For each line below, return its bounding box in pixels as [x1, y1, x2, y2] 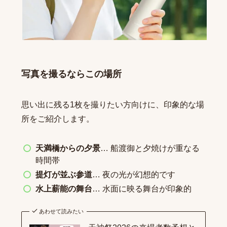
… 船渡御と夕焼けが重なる [100, 144, 200, 153]
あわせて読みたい [39, 208, 84, 215]
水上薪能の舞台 [35, 184, 92, 194]
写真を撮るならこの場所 [21, 69, 122, 80]
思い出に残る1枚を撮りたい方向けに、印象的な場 [21, 100, 204, 109]
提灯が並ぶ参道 [35, 170, 92, 179]
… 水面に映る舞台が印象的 [92, 184, 192, 194]
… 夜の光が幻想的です [92, 170, 175, 179]
